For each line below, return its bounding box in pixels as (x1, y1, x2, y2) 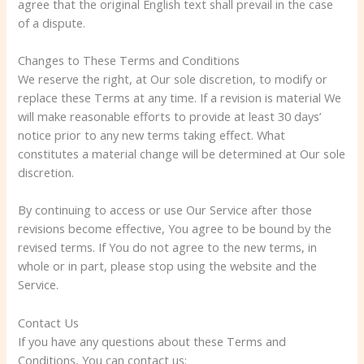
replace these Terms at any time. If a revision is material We (18, 89, 342, 106)
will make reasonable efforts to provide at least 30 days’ (18, 108, 322, 125)
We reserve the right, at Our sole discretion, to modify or (18, 71, 328, 88)
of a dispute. (18, 14, 86, 31)
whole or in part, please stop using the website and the (18, 258, 318, 275)
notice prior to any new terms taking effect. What (18, 127, 286, 144)
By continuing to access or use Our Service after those (18, 201, 313, 219)
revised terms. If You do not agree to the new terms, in (18, 239, 318, 256)
